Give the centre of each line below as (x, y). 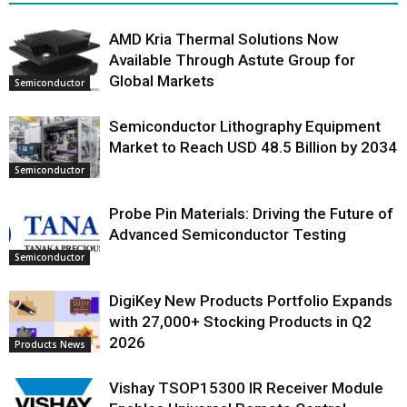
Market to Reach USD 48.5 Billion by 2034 (253, 147)
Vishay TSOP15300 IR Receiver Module (246, 387)
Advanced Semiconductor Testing (228, 234)
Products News (50, 345)
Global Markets (162, 80)
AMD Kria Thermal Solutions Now (224, 39)
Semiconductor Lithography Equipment (245, 126)
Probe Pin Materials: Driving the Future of (251, 213)
